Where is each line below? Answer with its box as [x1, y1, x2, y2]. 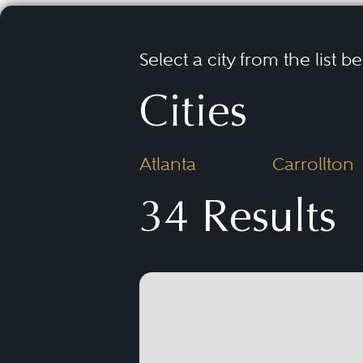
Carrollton [271, 153, 354, 174]
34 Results [139, 199, 336, 244]
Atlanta [139, 153, 196, 174]
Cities [139, 93, 247, 138]
